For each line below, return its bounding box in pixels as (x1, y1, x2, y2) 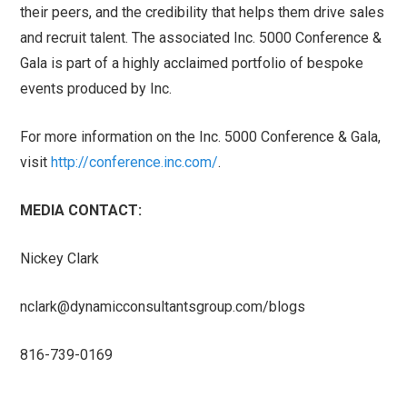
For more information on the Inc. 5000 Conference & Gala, (20, 128, 382, 146)
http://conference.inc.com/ (51, 154, 219, 172)
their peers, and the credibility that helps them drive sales (20, 4, 385, 22)
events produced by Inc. (20, 80, 173, 98)
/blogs (263, 298, 306, 316)
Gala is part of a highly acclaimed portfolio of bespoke (20, 55, 364, 73)
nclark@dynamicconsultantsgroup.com (20, 298, 263, 316)
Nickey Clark (20, 250, 100, 268)
